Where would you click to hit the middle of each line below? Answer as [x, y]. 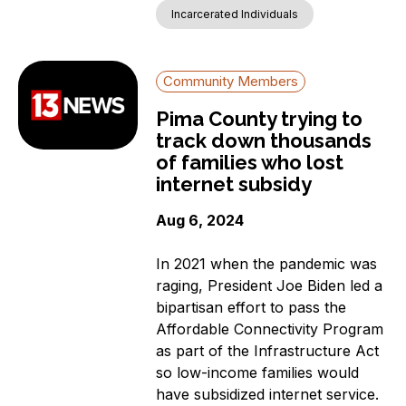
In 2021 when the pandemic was [267, 264]
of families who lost [250, 163]
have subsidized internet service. [268, 395]
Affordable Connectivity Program [270, 329]
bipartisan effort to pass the [251, 308]
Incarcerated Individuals [235, 14]
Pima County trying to [260, 119]
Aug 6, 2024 [200, 221]
